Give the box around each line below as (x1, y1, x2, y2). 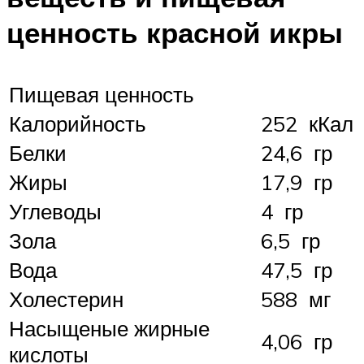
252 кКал (261, 110, 353, 137)
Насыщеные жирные (9, 315, 210, 342)
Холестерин (9, 286, 123, 313)
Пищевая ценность (9, 81, 194, 108)
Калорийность (9, 110, 146, 137)
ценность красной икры (6, 15, 343, 51)
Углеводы (9, 198, 102, 225)
